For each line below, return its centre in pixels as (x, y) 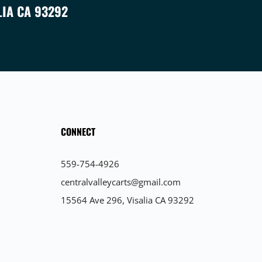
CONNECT (78, 131)
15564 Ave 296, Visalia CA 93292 (127, 200)
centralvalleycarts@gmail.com (120, 182)
